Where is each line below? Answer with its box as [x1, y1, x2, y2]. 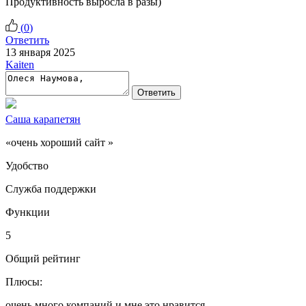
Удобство [5, 159, 48, 171]
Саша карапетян [5, 113, 81, 125]
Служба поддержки [5, 182, 96, 195]
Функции [5, 206, 50, 218]
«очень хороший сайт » [5, 136, 113, 148]
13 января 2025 [5, 46, 75, 58]
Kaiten [5, 58, 34, 70]
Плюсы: [5, 275, 42, 288]
